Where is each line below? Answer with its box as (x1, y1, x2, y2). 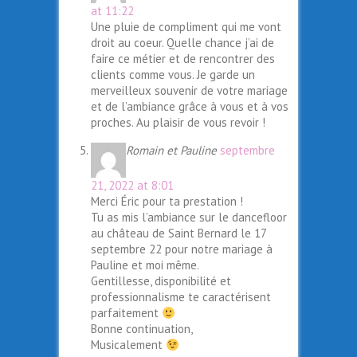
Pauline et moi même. (91, 257, 199, 273)
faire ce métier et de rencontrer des (91, 51, 275, 67)
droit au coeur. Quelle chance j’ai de (91, 35, 274, 51)
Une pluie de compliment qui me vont (91, 19, 281, 35)
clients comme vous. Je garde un (91, 67, 255, 83)
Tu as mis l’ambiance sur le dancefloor (91, 210, 287, 226)
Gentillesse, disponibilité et (91, 273, 231, 289)
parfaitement (91, 305, 162, 321)
